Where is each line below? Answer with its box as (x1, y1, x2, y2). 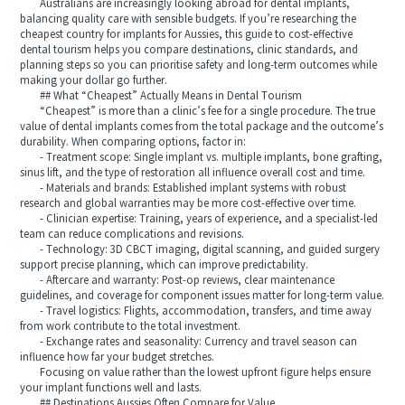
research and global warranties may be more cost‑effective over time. (20, 197, 357, 210)
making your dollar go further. (20, 74, 168, 87)
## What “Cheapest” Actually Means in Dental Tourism (20, 89, 303, 102)
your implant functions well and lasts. (20, 381, 202, 394)
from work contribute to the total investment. (20, 320, 241, 333)
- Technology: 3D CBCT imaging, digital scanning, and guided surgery (20, 243, 381, 256)
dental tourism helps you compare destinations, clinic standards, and (20, 43, 359, 56)
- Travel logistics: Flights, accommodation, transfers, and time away (20, 305, 372, 317)
